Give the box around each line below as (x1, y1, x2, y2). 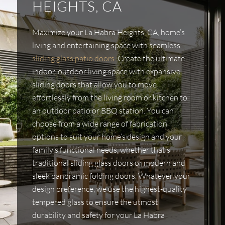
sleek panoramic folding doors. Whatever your (32, 170, 190, 181)
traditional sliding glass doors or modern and (32, 157, 185, 168)
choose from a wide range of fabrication (32, 118, 167, 129)
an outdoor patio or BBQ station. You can (32, 105, 174, 116)
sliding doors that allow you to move (32, 79, 157, 89)
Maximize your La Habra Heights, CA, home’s (32, 27, 185, 37)
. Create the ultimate (115, 53, 185, 63)
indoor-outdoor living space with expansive (32, 66, 180, 76)
